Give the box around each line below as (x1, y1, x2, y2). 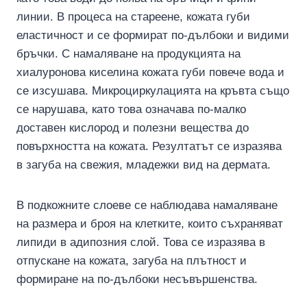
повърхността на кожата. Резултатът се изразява (16, 140, 282, 153)
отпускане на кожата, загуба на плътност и (16, 254, 247, 267)
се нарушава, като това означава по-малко (16, 103, 246, 116)
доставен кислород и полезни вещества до (16, 121, 249, 134)
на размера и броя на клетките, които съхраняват (16, 217, 283, 230)
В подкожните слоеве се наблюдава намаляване (16, 199, 278, 212)
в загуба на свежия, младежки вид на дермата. (16, 158, 271, 171)
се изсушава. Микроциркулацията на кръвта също (16, 84, 289, 97)
